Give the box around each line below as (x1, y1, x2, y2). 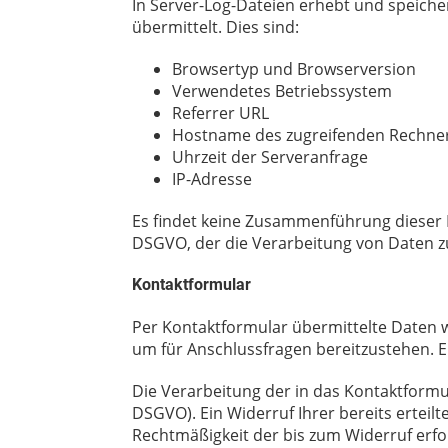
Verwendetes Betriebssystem (172, 79, 392, 102)
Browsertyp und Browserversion (172, 57, 416, 80)
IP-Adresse (172, 167, 252, 190)
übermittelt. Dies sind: (132, 15, 299, 38)
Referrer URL (172, 101, 269, 124)
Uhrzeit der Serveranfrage (172, 145, 368, 168)
